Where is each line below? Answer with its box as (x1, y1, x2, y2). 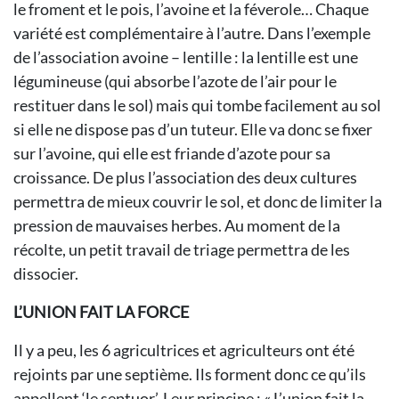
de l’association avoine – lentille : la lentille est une (13, 47, 358, 67)
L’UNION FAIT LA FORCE (13, 302, 189, 322)
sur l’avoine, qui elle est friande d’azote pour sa (13, 143, 330, 163)
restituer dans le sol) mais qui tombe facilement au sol (13, 95, 381, 115)
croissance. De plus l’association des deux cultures (13, 167, 357, 187)
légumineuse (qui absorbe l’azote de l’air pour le (13, 71, 337, 91)
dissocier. (13, 264, 78, 283)
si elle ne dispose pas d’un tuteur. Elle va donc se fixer (13, 119, 372, 139)
